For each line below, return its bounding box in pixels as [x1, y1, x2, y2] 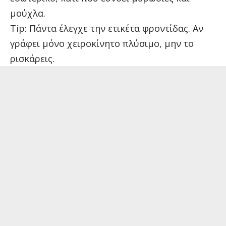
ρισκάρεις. [10, 52, 54, 65]
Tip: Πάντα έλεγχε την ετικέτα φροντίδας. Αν [10, 22, 203, 34]
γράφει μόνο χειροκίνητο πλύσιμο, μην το [10, 37, 194, 49]
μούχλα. [10, 7, 45, 19]
